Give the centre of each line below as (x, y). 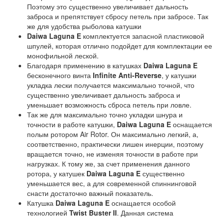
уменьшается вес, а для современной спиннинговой (112, 183)
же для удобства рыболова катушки (84, 26)
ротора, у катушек (57, 173)
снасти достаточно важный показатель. (90, 193)
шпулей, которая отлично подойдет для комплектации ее (120, 46)
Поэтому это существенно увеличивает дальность (108, 6)
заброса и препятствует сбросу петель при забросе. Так (118, 16)
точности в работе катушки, (72, 124)
